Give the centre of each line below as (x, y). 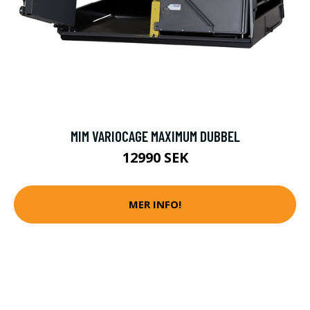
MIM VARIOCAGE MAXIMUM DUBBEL (155, 136)
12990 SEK (155, 157)
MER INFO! (155, 204)
